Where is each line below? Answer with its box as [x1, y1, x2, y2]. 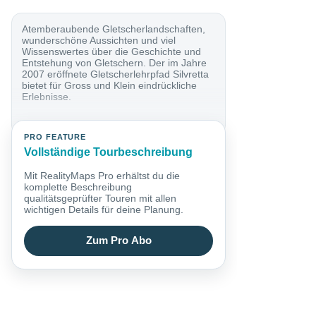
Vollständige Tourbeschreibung [24, 146, 193, 159]
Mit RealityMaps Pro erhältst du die [24, 169, 181, 181]
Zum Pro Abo [85, 235, 152, 247]
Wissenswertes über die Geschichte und [22, 45, 202, 57]
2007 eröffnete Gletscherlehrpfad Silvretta [22, 68, 209, 80]
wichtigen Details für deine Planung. [24, 203, 184, 215]
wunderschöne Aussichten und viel [22, 34, 176, 46]
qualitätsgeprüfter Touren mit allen [24, 192, 177, 204]
